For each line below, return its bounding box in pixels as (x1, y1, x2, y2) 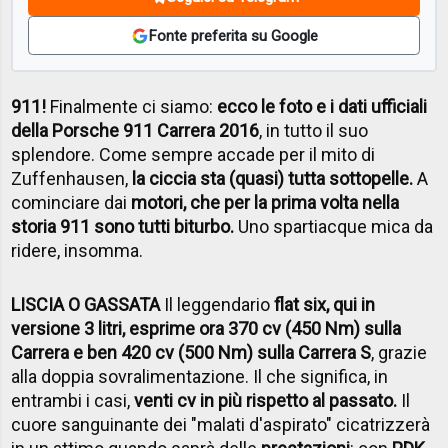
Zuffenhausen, (11, 167, 133, 189)
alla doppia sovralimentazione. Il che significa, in (11, 365, 389, 387)
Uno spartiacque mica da (234, 215, 434, 237)
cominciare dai (11, 191, 132, 213)
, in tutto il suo (259, 119, 369, 141)
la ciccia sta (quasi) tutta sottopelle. (132, 167, 414, 189)
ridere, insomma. (11, 239, 144, 261)
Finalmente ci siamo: (50, 95, 218, 117)
